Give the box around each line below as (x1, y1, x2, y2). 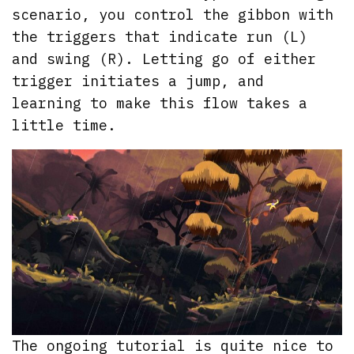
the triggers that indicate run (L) (12, 27, 308, 46)
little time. (12, 115, 117, 134)
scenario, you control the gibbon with (12, 5, 334, 24)
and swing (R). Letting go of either (12, 49, 317, 68)
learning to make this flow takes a (12, 93, 308, 112)
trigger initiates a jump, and (12, 71, 265, 90)
